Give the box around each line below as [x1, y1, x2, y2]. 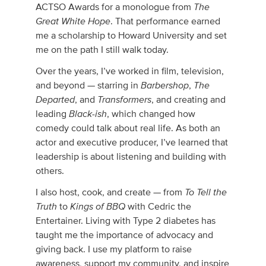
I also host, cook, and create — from [36, 188, 185, 197]
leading [36, 109, 69, 119]
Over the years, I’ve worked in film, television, [36, 66, 224, 76]
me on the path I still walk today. [36, 45, 169, 55]
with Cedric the [125, 202, 192, 211]
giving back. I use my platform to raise [36, 245, 192, 254]
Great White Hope [36, 14, 111, 28]
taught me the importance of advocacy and [36, 230, 214, 240]
